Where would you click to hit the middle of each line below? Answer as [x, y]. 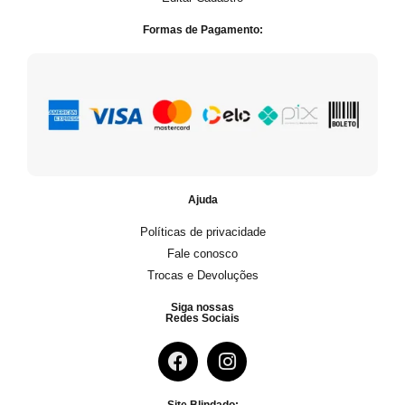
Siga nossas [202, 308]
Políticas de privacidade [202, 232]
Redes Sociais [202, 319]
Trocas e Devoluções [202, 276]
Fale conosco [202, 254]
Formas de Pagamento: [202, 29]
